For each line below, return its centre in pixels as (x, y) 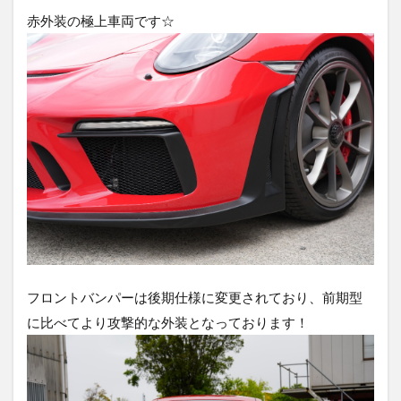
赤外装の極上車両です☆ (101, 20)
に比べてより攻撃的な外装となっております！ (168, 323)
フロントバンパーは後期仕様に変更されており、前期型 (195, 298)
